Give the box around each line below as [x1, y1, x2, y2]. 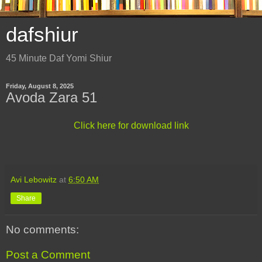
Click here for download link [73, 120, 189, 130]
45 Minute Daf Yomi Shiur [6, 53, 112, 63]
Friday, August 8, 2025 [6, 82, 74, 89]
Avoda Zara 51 [6, 89, 97, 105]
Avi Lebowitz [11, 174, 57, 184]
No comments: [6, 223, 79, 236]
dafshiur [6, 23, 78, 46]
